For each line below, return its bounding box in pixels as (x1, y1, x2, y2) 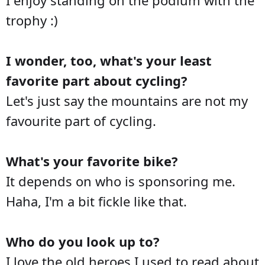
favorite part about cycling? (6, 71, 188, 89)
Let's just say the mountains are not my (6, 91, 248, 109)
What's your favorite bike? (6, 151, 178, 170)
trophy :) (6, 11, 58, 29)
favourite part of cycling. (6, 111, 156, 130)
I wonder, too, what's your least (6, 51, 212, 69)
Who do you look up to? (6, 232, 160, 250)
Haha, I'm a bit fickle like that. (6, 192, 187, 210)
